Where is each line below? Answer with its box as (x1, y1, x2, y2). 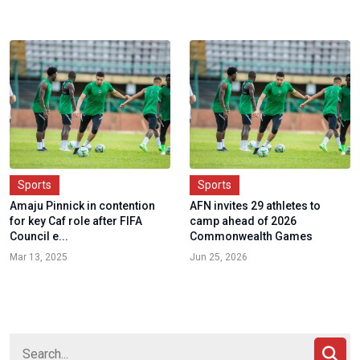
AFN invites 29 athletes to (190, 199, 321, 213)
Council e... (10, 230, 68, 243)
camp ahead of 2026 (190, 215, 297, 228)
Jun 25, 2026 (190, 252, 247, 264)
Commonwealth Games (190, 230, 313, 243)
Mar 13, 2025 (10, 252, 67, 264)
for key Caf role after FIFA (10, 215, 142, 228)
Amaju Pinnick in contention (10, 199, 155, 213)
